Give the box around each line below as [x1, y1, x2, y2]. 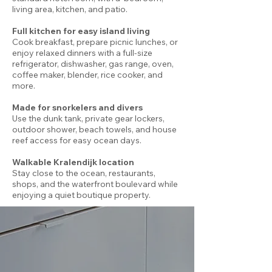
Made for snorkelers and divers [12, 102, 143, 113]
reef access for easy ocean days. [12, 135, 141, 146]
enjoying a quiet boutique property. [12, 189, 151, 200]
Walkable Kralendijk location [12, 157, 134, 168]
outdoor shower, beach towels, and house [12, 124, 177, 135]
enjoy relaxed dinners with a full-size [12, 47, 152, 58]
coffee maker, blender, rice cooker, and [12, 69, 163, 80]
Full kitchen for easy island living [12, 25, 150, 36]
